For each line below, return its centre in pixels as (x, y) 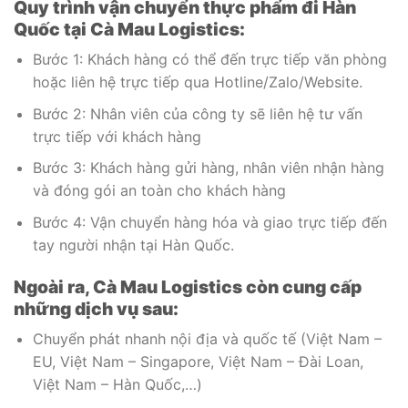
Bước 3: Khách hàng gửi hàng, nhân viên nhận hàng (208, 168)
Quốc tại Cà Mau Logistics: (129, 29)
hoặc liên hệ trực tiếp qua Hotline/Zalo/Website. (197, 82)
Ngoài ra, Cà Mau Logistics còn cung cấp (188, 286)
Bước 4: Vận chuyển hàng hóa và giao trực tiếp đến (209, 223)
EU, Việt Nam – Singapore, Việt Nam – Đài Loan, (198, 362)
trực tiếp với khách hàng (117, 136)
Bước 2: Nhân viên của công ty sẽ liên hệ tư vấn (197, 113)
